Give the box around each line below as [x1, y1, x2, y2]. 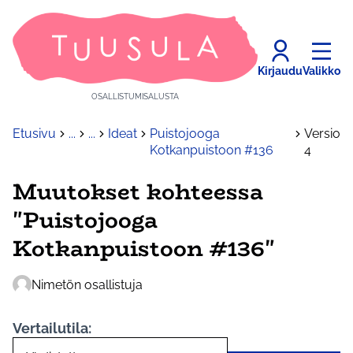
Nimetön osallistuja [32, 277, 143, 292]
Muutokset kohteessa [13, 174, 263, 210]
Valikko [303, 64, 340, 77]
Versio [304, 126, 340, 142]
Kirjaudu [258, 64, 303, 77]
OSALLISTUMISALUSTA [91, 92, 179, 102]
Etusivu [13, 126, 56, 142]
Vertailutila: [13, 320, 91, 337]
